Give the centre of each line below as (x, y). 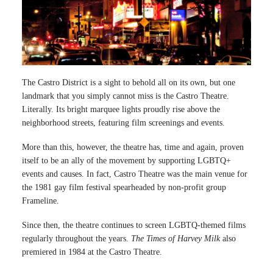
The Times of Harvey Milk (177, 238)
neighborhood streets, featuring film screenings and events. (123, 122)
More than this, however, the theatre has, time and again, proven (133, 147)
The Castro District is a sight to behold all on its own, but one (129, 82)
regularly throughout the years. (76, 238)
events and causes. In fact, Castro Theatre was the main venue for (135, 174)
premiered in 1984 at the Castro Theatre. (92, 252)
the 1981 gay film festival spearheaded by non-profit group (124, 187)
